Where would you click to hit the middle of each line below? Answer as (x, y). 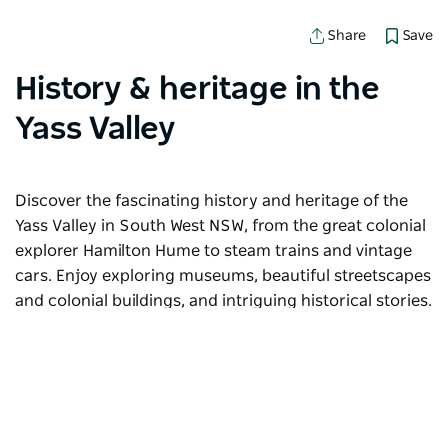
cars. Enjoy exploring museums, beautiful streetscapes (223, 275)
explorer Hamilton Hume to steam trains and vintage (213, 250)
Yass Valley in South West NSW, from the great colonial (220, 225)
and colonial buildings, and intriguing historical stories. (223, 300)
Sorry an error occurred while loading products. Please (224, 351)
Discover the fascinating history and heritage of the (211, 200)
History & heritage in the (197, 88)
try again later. (70, 376)
